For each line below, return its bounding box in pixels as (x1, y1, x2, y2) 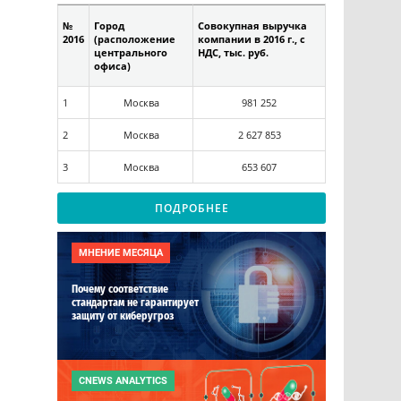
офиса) (94, 58, 131, 73)
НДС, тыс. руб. (198, 45, 269, 59)
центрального (94, 45, 167, 59)
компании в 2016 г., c (198, 31, 305, 46)
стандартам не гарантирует (72, 296, 199, 310)
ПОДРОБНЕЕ (154, 200, 229, 216)
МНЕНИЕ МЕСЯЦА (79, 247, 163, 260)
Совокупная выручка (198, 18, 307, 32)
